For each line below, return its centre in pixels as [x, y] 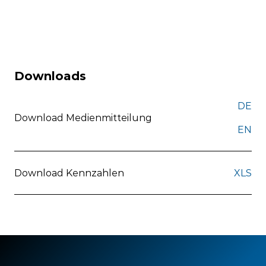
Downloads [50, 76]
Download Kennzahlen [69, 173]
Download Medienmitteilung [83, 118]
